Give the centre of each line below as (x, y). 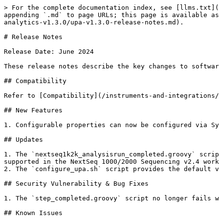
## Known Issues (33, 213)
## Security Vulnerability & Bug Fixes (76, 184)
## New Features (33, 110)
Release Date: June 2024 (49, 52)
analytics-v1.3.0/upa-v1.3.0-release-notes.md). (94, 22)
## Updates (23, 140)
